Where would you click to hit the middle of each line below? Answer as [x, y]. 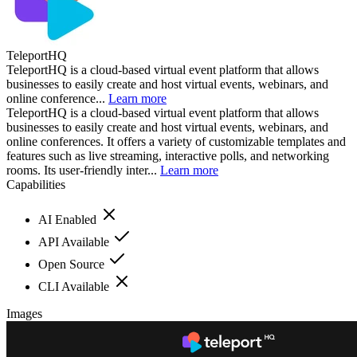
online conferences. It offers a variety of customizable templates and [176, 141]
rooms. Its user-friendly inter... [83, 170]
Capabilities [36, 184]
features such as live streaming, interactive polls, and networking [168, 155]
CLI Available [75, 286]
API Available [75, 241]
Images [24, 313]
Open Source [73, 264]
